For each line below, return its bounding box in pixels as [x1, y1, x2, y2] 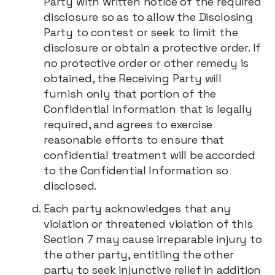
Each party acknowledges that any [44, 201, 231, 215]
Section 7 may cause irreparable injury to [44, 232, 262, 246]
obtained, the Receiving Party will [44, 71, 222, 85]
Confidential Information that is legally [44, 102, 252, 116]
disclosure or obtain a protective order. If [44, 41, 261, 55]
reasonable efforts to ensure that [44, 133, 225, 147]
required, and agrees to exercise [44, 117, 213, 131]
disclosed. [44, 179, 97, 193]
